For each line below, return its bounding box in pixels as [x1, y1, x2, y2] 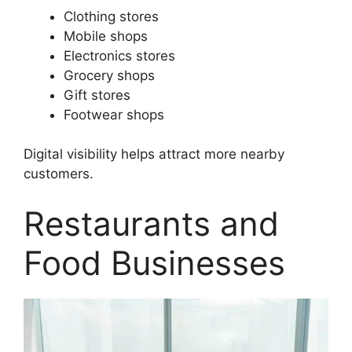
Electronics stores [64, 47, 175, 64]
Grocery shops [64, 67, 155, 83]
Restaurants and [24, 203, 279, 244]
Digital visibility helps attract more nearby [24, 146, 284, 163]
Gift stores [64, 86, 130, 103]
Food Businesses [24, 242, 285, 283]
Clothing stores [64, 8, 159, 24]
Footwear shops [64, 106, 164, 123]
